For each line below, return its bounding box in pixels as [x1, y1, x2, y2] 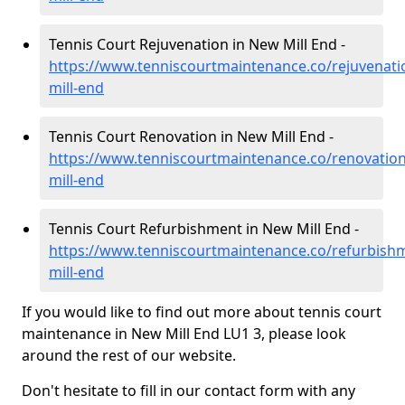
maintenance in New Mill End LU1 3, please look [22, 324, 346, 344]
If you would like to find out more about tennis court [22, 302, 381, 322]
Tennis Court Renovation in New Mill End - [49, 127, 334, 146]
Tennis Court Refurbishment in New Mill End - [49, 219, 359, 239]
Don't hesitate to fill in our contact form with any [22, 381, 355, 400]
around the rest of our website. [22, 345, 236, 365]
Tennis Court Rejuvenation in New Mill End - [49, 34, 345, 54]
